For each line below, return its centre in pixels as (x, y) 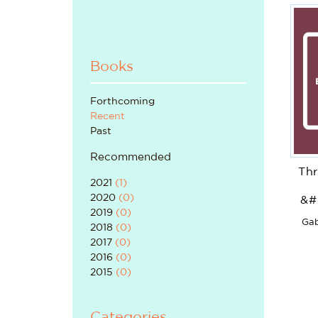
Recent (108, 116)
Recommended (131, 157)
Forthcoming (122, 102)
